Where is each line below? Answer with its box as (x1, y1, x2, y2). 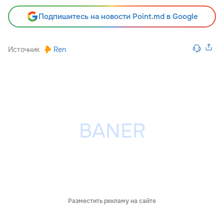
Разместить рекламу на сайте (68, 197, 156, 205)
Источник (8, 45, 39, 54)
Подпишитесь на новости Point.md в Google (38, 11, 198, 22)
